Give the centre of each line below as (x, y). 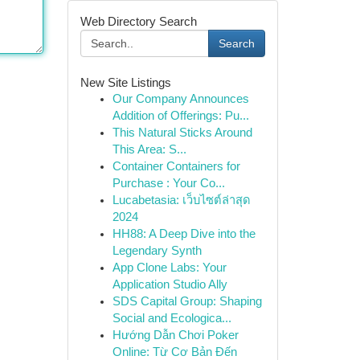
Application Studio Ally (170, 284)
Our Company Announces (180, 99)
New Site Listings (125, 82)
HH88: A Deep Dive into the (184, 234)
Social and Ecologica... (172, 318)
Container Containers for (176, 166)
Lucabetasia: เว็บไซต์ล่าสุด (181, 200)
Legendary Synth (157, 251)
